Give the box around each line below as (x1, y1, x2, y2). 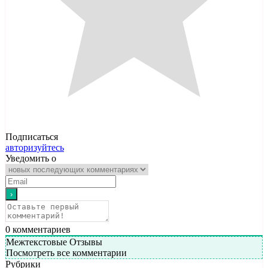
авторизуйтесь (5, 142, 64, 153)
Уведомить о (5, 153, 56, 164)
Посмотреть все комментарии (6, 248, 127, 258)
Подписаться (5, 132, 58, 142)
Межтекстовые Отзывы (6, 237, 102, 248)
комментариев (10, 224, 71, 235)
